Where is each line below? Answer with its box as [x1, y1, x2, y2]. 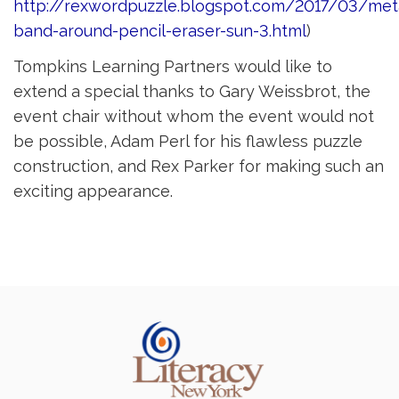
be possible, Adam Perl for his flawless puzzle [13, 132, 362, 151]
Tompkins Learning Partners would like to [13, 57, 332, 76]
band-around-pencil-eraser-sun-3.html [13, 21, 306, 40]
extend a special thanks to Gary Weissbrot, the [13, 82, 370, 101]
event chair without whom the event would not [13, 107, 374, 126]
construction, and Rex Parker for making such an [13, 157, 384, 175]
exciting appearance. [13, 182, 173, 200]
